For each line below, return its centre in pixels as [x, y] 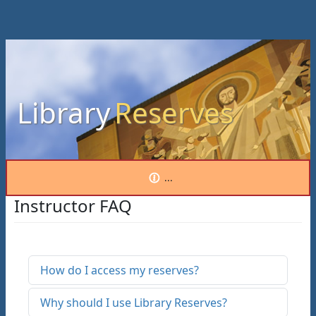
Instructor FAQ [73, 206]
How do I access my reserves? [120, 270]
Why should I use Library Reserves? [134, 303]
